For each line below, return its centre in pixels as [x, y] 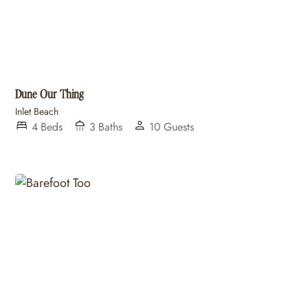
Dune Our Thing [50, 94]
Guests [178, 126]
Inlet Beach [37, 111]
